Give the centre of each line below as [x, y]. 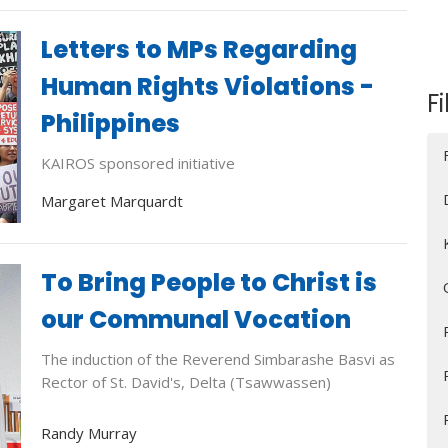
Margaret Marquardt [111, 200]
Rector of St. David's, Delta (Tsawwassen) [185, 381]
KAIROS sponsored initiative [137, 163]
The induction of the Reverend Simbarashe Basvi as [217, 358]
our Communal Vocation [195, 319]
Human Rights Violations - [207, 87]
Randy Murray [88, 433]
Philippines [110, 124]
